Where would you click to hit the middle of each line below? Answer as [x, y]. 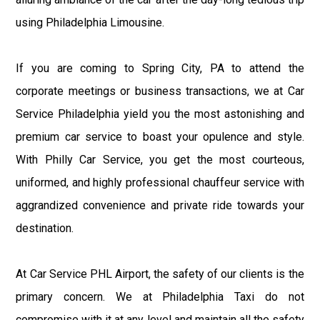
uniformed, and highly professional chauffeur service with [160, 182]
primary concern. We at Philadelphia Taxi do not [160, 296]
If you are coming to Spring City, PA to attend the [160, 68]
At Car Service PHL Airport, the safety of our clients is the [160, 274]
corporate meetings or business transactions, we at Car [160, 91]
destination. [45, 228]
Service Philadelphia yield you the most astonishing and [160, 114]
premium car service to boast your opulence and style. [160, 136]
